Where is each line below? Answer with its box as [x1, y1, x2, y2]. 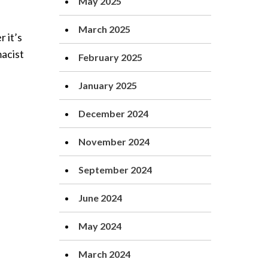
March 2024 [78, 248, 130, 260]
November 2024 [78, 136, 150, 147]
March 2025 [78, 23, 130, 35]
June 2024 [78, 192, 122, 203]
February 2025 [78, 51, 142, 63]
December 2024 [78, 108, 148, 119]
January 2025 [78, 80, 137, 91]
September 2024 [78, 164, 152, 175]
